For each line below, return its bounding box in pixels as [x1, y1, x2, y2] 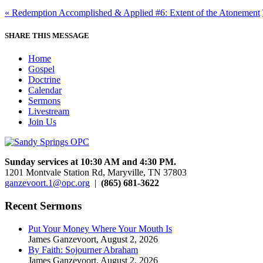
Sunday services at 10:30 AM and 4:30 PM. [5, 157, 176, 167]
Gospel [28, 64, 55, 75]
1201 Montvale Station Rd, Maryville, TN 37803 [5, 167, 187, 178]
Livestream [28, 106, 69, 117]
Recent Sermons [5, 199, 82, 212]
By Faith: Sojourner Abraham [28, 244, 138, 255]
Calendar [28, 85, 62, 96]
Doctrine [28, 75, 60, 85]
